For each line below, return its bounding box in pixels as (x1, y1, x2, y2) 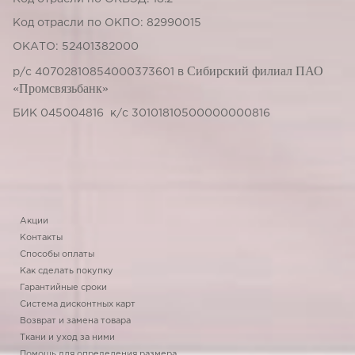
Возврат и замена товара (20, 317, 131, 325)
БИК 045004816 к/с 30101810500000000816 (13, 109, 270, 118)
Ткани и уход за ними (20, 334, 115, 342)
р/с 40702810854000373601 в (13, 67, 187, 77)
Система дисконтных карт (20, 300, 136, 308)
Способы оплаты (20, 250, 94, 258)
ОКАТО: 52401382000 (13, 42, 139, 52)
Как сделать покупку (20, 267, 113, 275)
